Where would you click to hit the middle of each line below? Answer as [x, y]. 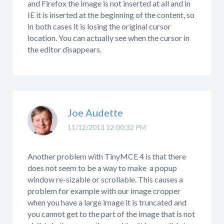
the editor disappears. [64, 49]
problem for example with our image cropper [104, 191]
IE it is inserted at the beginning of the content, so [111, 14]
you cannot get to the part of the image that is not [111, 214]
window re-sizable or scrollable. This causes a [105, 179]
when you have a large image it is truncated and [107, 202]
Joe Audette [95, 112]
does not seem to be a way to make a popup [102, 168]
